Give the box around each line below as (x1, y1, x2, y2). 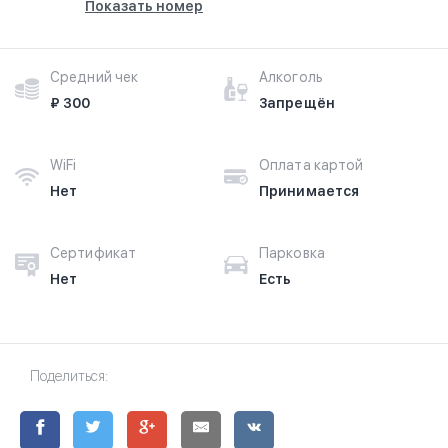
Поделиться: (30, 368, 108, 384)
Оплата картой (259, 157, 364, 173)
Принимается (259, 183, 360, 199)
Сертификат (50, 245, 136, 261)
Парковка (259, 245, 325, 261)
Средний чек (50, 69, 139, 85)
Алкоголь (259, 69, 323, 85)
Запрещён (259, 95, 335, 111)
